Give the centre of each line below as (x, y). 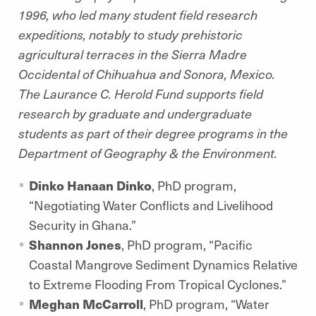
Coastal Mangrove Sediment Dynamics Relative (163, 264)
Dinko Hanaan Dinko (90, 185)
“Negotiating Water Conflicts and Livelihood (151, 205)
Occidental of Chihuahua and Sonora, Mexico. (147, 74)
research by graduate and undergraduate (135, 113)
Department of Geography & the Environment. (148, 153)
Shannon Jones (75, 244)
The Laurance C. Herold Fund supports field (141, 93)
